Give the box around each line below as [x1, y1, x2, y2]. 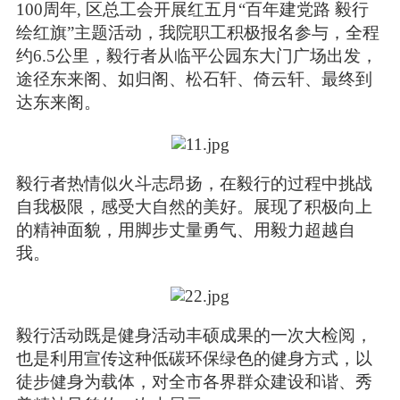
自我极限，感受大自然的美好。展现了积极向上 [15, 197, 372, 217]
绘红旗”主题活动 [15, 22, 142, 42]
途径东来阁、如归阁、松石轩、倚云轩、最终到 [15, 69, 372, 88]
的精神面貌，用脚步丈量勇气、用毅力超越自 [15, 221, 355, 240]
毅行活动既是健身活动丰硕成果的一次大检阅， [15, 325, 372, 345]
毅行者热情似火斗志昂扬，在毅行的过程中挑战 [15, 174, 372, 194]
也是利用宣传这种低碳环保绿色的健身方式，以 [15, 348, 372, 368]
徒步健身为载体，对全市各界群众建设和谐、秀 [15, 371, 372, 391]
